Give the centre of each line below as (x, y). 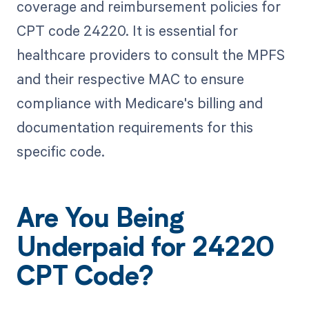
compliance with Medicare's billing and (139, 103)
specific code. (60, 151)
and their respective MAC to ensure (130, 79)
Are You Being (100, 221)
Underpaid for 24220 (146, 250)
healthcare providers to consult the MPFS (150, 55)
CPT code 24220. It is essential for (127, 31)
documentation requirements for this (134, 127)
